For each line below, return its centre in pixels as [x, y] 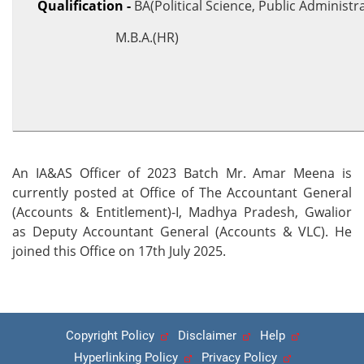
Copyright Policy [113, 336]
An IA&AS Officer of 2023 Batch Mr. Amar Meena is [182, 173]
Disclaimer [210, 336]
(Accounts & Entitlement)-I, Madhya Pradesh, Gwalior [182, 212]
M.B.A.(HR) [108, 37]
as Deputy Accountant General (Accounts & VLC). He [182, 232]
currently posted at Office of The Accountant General [182, 193]
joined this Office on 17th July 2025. [119, 251]
